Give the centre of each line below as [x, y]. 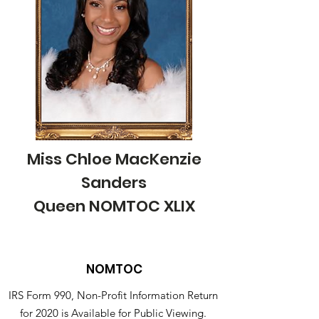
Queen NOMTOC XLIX [114, 206]
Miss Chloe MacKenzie [114, 159]
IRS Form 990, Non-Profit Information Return [113, 295]
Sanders [114, 183]
